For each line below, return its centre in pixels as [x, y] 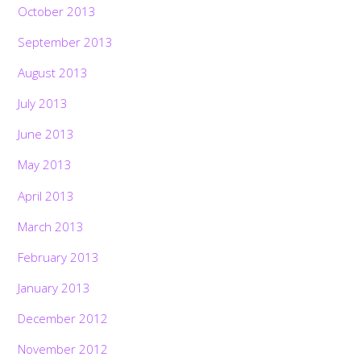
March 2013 [51, 226]
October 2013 [57, 11]
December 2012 [63, 319]
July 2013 [43, 104]
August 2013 [53, 73]
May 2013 [45, 165]
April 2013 [46, 195]
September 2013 [66, 41]
